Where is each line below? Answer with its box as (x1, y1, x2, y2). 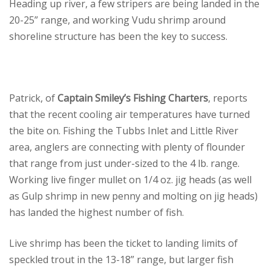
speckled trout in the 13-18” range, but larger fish (9, 253, 233, 266)
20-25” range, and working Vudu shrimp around (9, 13, 226, 27)
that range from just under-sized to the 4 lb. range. (9, 157, 240, 170)
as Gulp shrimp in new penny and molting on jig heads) (9, 189, 258, 203)
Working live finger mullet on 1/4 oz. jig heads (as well (9, 173, 252, 186)
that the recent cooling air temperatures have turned (9, 108, 250, 121)
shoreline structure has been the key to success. (9, 30, 227, 43)
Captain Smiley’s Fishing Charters (57, 91, 208, 105)
